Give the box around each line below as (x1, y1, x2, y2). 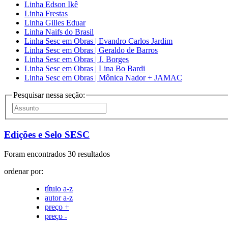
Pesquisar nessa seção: (13, 91, 85, 100)
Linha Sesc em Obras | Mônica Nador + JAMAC (24, 73, 182, 82)
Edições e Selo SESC (4, 129, 90, 140)
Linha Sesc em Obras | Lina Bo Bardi (24, 64, 145, 73)
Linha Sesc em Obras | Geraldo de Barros (24, 46, 158, 55)
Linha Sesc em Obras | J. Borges (24, 55, 129, 64)
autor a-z (45, 193, 73, 203)
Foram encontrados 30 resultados (4, 150, 110, 159)
